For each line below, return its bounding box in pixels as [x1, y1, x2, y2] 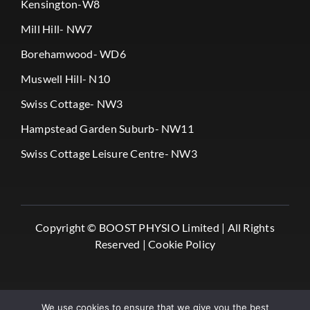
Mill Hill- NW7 [20, 22, 93, 36]
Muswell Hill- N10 [20, 72, 111, 86]
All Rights [225, 221, 275, 235]
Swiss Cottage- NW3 [20, 97, 123, 111]
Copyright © [35, 221, 99, 235]
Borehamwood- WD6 [20, 47, 126, 61]
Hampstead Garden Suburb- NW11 [20, 122, 194, 136]
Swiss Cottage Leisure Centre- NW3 [20, 147, 197, 161]
